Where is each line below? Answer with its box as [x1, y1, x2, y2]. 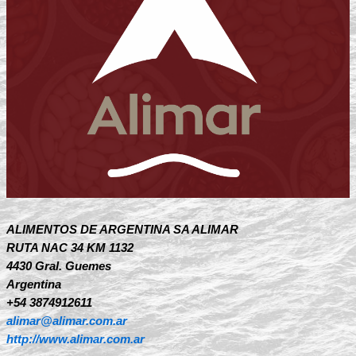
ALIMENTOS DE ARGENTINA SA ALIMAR [6, 222, 238, 236]
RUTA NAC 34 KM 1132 [6, 241, 133, 254]
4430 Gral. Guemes [6, 259, 111, 273]
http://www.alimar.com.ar [6, 332, 145, 346]
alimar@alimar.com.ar [6, 314, 127, 327]
